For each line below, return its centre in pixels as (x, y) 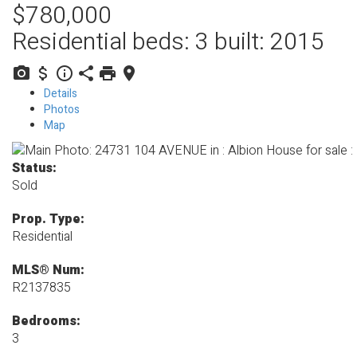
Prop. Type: (48, 220)
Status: (34, 169)
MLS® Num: (48, 271)
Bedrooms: (46, 322)
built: (242, 43)
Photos (62, 110)
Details (61, 94)
